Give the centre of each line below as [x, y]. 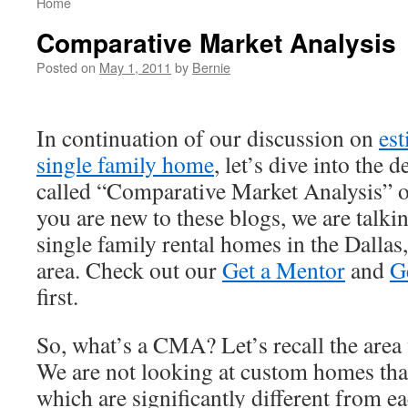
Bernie [211, 67]
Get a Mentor [284, 270]
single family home [125, 164]
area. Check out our [129, 270]
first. [57, 296]
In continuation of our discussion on [208, 138]
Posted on [66, 67]
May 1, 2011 [135, 67]
